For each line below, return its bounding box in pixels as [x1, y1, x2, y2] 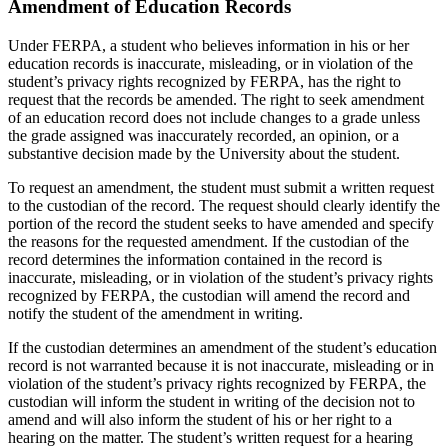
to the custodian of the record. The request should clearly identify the [8, 196, 440, 214]
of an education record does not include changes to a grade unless [8, 108, 420, 126]
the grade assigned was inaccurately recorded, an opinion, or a [8, 126, 399, 144]
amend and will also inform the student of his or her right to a [8, 410, 392, 428]
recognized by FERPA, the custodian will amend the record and [8, 286, 410, 304]
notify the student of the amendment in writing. [8, 304, 303, 322]
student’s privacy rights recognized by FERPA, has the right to [8, 72, 401, 90]
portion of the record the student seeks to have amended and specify [8, 214, 434, 232]
